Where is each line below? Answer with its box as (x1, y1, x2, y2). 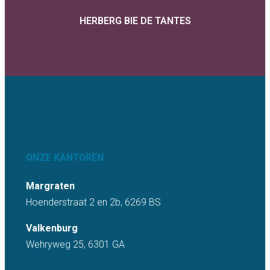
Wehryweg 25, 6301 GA (26, 238, 125, 250)
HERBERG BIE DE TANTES (79, 15, 191, 27)
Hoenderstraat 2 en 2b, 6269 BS (26, 196, 161, 208)
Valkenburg (26, 222, 78, 234)
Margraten (26, 180, 75, 192)
